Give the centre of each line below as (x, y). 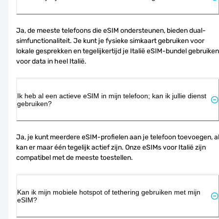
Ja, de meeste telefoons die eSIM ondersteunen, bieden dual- (111, 30)
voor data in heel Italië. (51, 61)
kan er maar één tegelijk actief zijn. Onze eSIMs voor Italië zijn (111, 147)
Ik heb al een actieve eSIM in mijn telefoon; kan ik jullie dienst (112, 96)
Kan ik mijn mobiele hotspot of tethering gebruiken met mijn (109, 192)
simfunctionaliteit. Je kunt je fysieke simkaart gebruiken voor (110, 41)
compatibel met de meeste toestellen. (75, 157)
